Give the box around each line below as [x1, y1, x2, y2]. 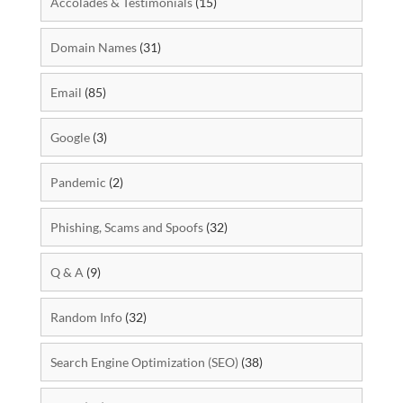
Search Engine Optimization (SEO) [49, 354, 238, 371]
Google [49, 130, 90, 146]
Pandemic [49, 175, 106, 191]
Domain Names [49, 40, 137, 56]
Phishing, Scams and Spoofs [49, 219, 203, 236]
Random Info [49, 309, 122, 326]
